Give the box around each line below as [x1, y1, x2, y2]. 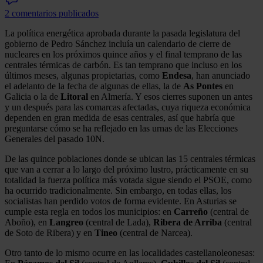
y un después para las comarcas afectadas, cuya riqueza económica [5, 102, 251, 112]
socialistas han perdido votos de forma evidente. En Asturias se [5, 195, 237, 206]
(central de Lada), [83, 217, 153, 227]
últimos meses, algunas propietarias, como [5, 70, 162, 80]
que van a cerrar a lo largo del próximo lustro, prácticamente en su [5, 164, 248, 174]
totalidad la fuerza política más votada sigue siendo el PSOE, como [5, 174, 252, 185]
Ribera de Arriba [153, 217, 222, 227]
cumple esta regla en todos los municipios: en [5, 206, 174, 217]
